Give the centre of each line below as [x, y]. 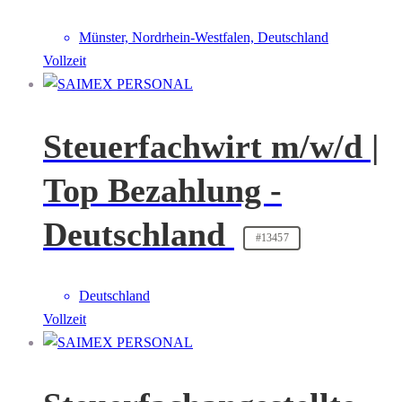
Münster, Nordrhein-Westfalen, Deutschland [204, 38]
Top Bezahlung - [162, 190]
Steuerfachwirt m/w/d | [211, 146]
